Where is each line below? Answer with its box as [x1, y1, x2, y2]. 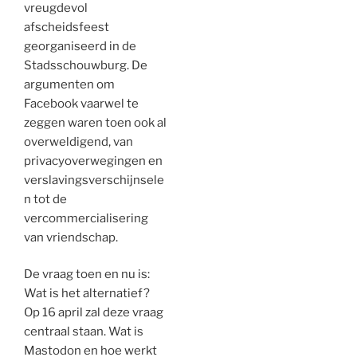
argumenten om [24, 76, 115, 92]
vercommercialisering [24, 210, 148, 226]
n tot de [24, 191, 67, 206]
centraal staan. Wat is [24, 324, 143, 339]
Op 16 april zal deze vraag [24, 305, 163, 320]
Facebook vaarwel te [24, 96, 139, 111]
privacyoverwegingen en [24, 153, 163, 168]
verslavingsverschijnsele [24, 172, 164, 187]
